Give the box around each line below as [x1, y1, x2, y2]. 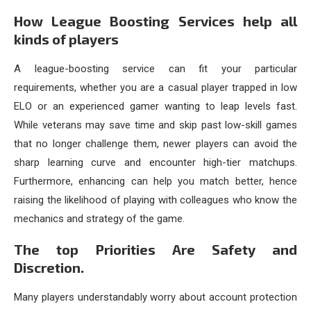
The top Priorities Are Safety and [14, 241, 297, 258]
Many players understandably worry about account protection [14, 291, 297, 304]
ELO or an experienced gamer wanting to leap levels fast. [14, 100, 297, 113]
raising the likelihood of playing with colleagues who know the [14, 194, 297, 207]
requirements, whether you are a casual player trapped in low [14, 81, 297, 94]
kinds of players [14, 31, 119, 48]
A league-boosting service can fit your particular [14, 62, 297, 76]
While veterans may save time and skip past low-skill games [14, 119, 297, 132]
